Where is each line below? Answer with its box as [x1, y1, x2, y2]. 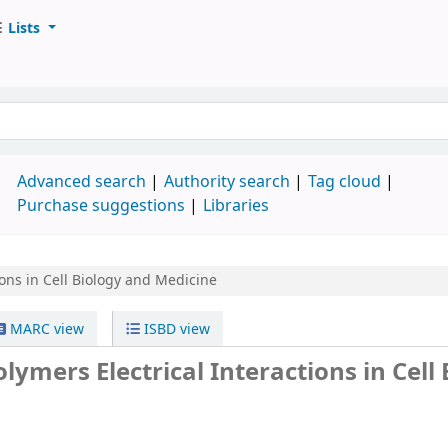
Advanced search [17, 170, 147, 194]
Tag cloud [308, 170, 382, 194]
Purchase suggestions [17, 194, 186, 218]
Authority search [164, 170, 291, 194]
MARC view [6, 319, 85, 340]
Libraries [203, 194, 270, 218]
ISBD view [140, 319, 211, 340]
